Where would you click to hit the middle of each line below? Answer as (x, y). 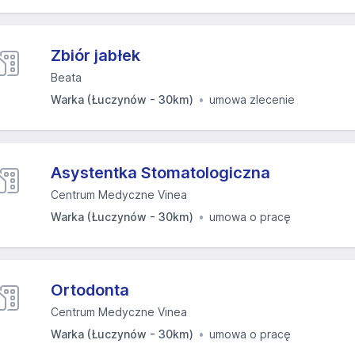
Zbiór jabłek (95, 55)
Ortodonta (90, 290)
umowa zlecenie (252, 99)
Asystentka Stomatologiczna (160, 173)
